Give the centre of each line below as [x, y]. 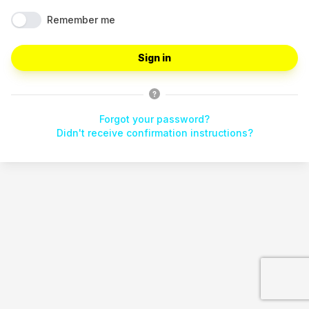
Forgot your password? [154, 119]
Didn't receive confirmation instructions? [154, 133]
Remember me [81, 20]
